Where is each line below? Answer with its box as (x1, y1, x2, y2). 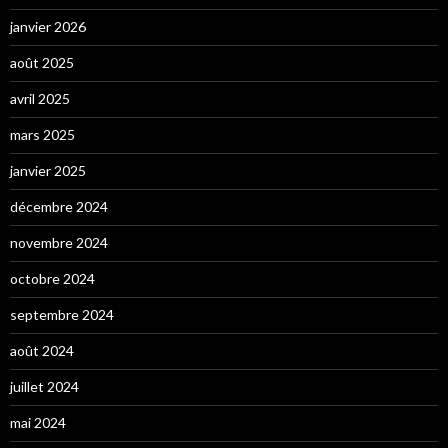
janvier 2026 (10, 18, 86, 36)
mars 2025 (10, 126, 75, 144)
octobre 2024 (10, 270, 95, 288)
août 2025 (10, 54, 74, 72)
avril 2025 (10, 90, 70, 108)
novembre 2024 (10, 234, 108, 252)
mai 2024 (10, 414, 66, 432)
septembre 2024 (10, 306, 114, 324)
